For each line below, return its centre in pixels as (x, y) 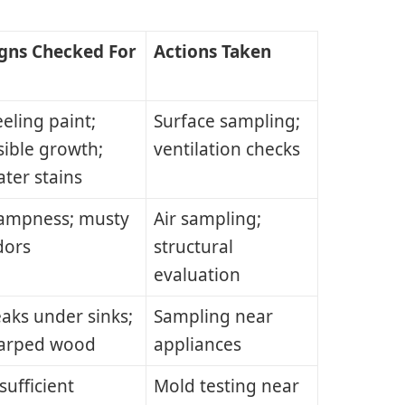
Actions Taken (212, 52)
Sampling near (213, 317)
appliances (197, 345)
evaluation (197, 275)
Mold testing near (226, 386)
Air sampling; (207, 219)
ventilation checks (226, 150)
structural (193, 247)
